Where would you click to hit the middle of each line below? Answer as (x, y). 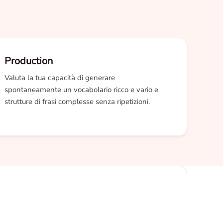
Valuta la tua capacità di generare (60, 78)
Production (29, 61)
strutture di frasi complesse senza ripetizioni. (77, 102)
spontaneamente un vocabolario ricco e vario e (81, 90)
